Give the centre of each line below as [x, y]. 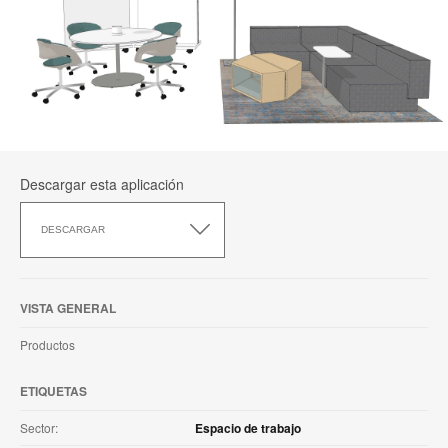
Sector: [39, 427]
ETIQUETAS [53, 390]
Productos [47, 344]
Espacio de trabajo [248, 427]
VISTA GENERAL [68, 307]
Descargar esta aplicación [102, 183]
